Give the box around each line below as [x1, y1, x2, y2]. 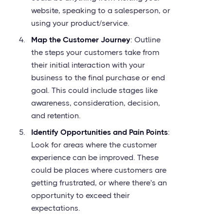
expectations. [31, 203, 80, 213]
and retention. [31, 111, 81, 120]
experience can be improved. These [31, 153, 159, 162]
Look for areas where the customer [31, 140, 157, 149]
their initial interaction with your [31, 60, 145, 70]
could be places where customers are [31, 165, 166, 175]
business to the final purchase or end [31, 73, 165, 82]
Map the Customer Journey [31, 35, 130, 44]
